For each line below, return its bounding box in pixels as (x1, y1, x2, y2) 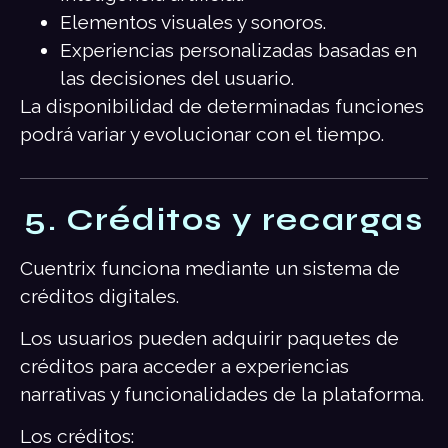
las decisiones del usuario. (60, 67, 294, 90)
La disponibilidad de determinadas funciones (20, 95, 424, 118)
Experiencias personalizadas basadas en (60, 39, 417, 62)
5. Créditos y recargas (24, 201, 424, 238)
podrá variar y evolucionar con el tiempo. (20, 123, 384, 146)
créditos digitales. (20, 284, 179, 307)
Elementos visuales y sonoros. (60, 11, 326, 34)
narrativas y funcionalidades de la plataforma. (20, 383, 424, 406)
